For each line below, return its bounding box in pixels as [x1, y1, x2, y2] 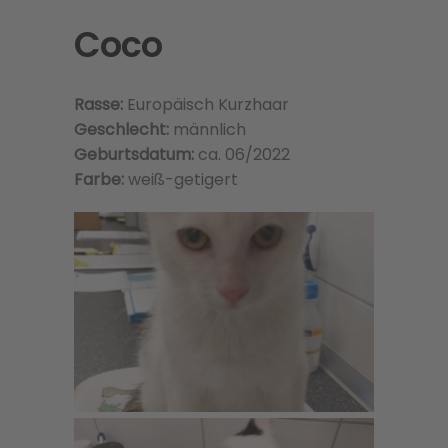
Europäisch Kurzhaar [127, 93, 289, 116]
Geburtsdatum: [74, 143, 194, 166]
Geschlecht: [74, 118, 169, 141]
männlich [169, 118, 246, 141]
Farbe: [74, 168, 128, 191]
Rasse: [74, 93, 127, 116]
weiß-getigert [128, 168, 238, 191]
